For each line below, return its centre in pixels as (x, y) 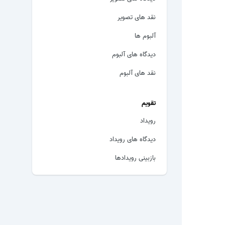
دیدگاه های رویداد (133, 138)
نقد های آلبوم (138, 72)
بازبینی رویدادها (135, 157)
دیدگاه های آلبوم (134, 53)
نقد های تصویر (137, 16)
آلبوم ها (145, 35)
